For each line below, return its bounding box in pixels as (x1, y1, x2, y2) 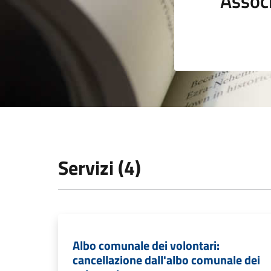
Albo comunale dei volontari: (73, 236, 220, 255)
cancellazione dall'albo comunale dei (73, 250, 260, 269)
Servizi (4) (58, 153, 141, 182)
